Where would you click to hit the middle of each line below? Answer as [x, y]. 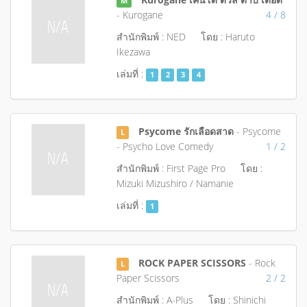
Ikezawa [133, 52]
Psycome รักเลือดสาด [186, 131]
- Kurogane [139, 15]
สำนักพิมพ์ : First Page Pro [171, 168]
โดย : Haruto [228, 37]
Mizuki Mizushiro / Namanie [175, 183]
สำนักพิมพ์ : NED [151, 37]
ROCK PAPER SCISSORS [193, 263]
